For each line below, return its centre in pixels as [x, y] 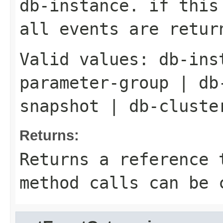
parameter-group [94, 83]
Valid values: [89, 59]
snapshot [59, 106]
